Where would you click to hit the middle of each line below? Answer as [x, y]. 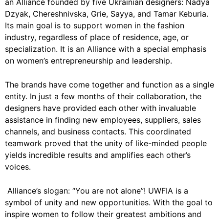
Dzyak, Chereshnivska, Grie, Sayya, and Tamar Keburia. [107, 13]
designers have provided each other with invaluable [100, 108]
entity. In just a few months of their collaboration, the [103, 96]
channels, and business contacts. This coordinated [98, 131]
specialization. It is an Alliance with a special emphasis [106, 49]
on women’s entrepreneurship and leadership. [88, 60]
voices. [18, 166]
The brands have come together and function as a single [109, 84]
